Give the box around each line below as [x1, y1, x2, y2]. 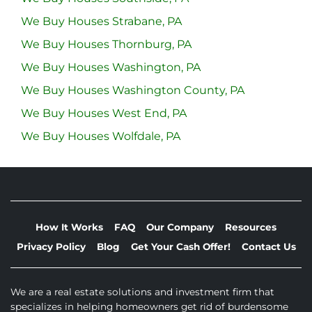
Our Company [146, 221, 214, 233]
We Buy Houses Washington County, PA [21, 83, 244, 97]
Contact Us [241, 240, 296, 252]
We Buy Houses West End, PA [21, 106, 187, 120]
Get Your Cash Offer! [130, 240, 231, 252]
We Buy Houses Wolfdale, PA [21, 129, 180, 143]
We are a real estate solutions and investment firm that [10, 286, 274, 297]
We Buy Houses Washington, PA [21, 60, 201, 74]
